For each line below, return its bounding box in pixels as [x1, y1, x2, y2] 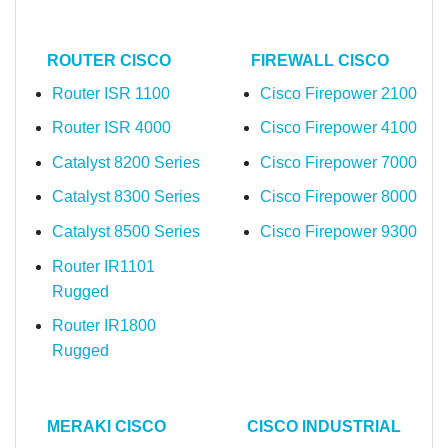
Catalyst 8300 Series [51, 188, 200, 206]
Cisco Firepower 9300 [259, 222, 417, 240]
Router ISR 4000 [51, 119, 171, 137]
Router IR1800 [51, 317, 156, 335]
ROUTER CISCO [47, 51, 171, 69]
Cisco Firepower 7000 [259, 153, 417, 171]
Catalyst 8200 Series [51, 153, 200, 171]
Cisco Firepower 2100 [259, 84, 417, 102]
